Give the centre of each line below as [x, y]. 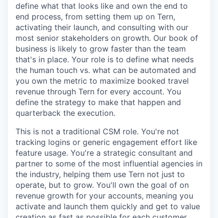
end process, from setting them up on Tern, [95, 17]
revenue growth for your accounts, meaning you [104, 196]
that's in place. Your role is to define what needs [105, 59]
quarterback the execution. [65, 113]
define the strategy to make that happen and [98, 102]
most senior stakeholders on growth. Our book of [107, 38]
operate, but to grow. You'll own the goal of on [102, 185]
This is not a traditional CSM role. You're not [97, 131]
